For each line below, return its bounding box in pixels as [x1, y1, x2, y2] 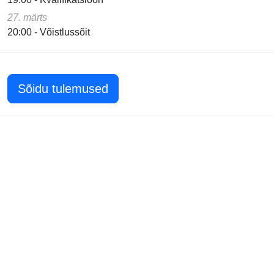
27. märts [7, 12, 47, 23]
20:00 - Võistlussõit [7, 26, 90, 37]
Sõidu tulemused [18, 81, 108, 95]
